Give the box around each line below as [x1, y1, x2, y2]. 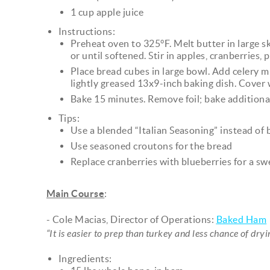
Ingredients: [58, 253, 112, 264]
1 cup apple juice [71, 6, 144, 17]
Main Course [46, 187, 105, 199]
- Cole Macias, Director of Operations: [46, 213, 216, 225]
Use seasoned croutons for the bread [71, 140, 233, 151]
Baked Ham [216, 213, 267, 225]
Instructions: [58, 25, 116, 37]
